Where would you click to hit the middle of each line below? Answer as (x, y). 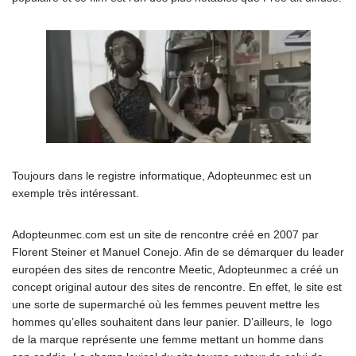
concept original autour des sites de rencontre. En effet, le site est (177, 287)
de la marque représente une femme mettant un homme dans (168, 339)
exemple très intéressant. (75, 193)
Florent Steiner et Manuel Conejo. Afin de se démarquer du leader (178, 252)
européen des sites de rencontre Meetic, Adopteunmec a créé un (175, 269)
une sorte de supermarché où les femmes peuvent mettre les (166, 304)
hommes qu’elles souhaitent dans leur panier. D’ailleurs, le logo (172, 322)
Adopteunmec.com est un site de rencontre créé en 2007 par (165, 234)
